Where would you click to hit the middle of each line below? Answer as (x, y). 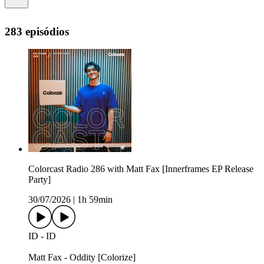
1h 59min (95, 200)
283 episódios (37, 31)
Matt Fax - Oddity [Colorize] (82, 258)
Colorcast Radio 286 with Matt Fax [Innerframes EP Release (141, 169)
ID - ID (42, 236)
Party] (39, 180)
